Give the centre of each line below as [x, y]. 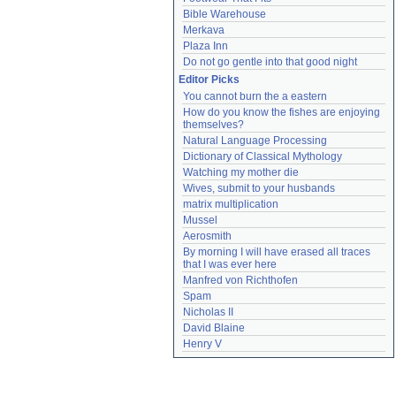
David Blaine [214, 328]
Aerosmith [207, 236]
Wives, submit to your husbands [259, 188]
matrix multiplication [231, 204]
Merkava [204, 30]
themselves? [213, 125]
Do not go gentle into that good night [270, 62]
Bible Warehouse [225, 14]
